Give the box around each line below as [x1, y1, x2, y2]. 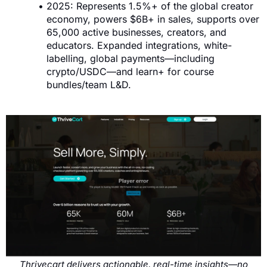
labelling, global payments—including [46, 52, 215, 65]
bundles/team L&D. [46, 79, 131, 91]
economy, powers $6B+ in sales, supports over [46, 13, 259, 26]
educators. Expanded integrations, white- [46, 39, 232, 52]
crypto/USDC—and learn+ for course [46, 66, 214, 78]
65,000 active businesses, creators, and [46, 26, 226, 39]
